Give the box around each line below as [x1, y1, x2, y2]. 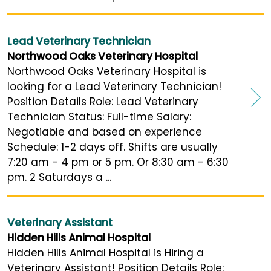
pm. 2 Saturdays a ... [7, 170, 111, 185]
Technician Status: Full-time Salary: [7, 109, 191, 125]
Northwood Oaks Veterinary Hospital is [7, 64, 206, 79]
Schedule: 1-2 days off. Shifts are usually [7, 140, 218, 155]
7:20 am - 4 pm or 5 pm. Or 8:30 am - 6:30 [7, 155, 229, 170]
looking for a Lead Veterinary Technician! [7, 79, 227, 94]
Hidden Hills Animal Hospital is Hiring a [7, 246, 204, 261]
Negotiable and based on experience [7, 125, 202, 140]
